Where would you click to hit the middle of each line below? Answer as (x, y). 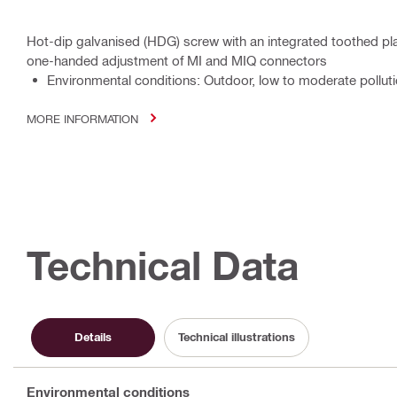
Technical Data (163, 265)
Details (93, 337)
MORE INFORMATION (82, 118)
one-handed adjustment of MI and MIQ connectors (177, 60)
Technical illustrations (237, 337)
